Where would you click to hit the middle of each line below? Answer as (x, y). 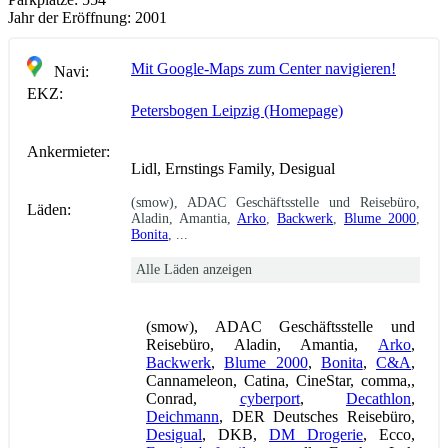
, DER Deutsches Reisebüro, (317, 416)
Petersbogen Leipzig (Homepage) (237, 110)
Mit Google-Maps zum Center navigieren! (263, 68)
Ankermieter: (68, 151)
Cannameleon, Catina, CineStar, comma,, (280, 380)
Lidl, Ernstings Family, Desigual (233, 168)
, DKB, (235, 434)
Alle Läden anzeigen (194, 269)
